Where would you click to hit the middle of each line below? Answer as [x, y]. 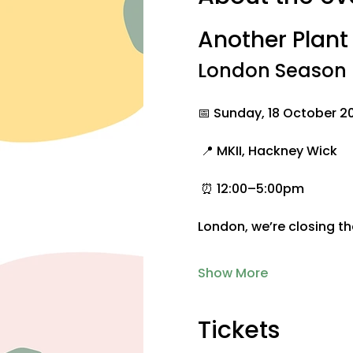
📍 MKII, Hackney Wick [269, 151]
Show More [232, 273]
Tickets [238, 330]
